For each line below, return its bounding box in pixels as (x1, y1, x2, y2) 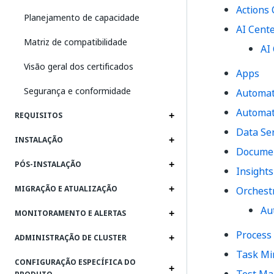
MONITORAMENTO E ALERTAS (15, 208, 126, 219)
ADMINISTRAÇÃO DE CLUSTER (15, 232, 127, 243)
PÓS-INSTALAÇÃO (15, 159, 81, 170)
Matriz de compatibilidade (24, 35, 127, 48)
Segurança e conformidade (24, 84, 131, 97)
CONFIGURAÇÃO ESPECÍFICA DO (15, 257, 136, 268)
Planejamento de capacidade (24, 11, 139, 24)
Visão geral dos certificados (24, 60, 133, 73)
